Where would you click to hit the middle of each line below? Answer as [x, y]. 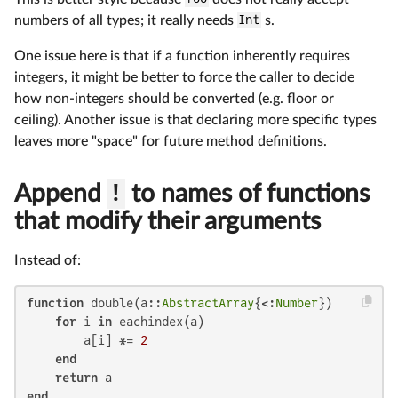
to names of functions [247, 193]
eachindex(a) [158, 321]
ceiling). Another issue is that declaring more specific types [195, 119]
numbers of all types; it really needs [126, 20]
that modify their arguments [167, 221]
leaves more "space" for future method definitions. [171, 141]
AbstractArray [208, 302]
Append [61, 193]
